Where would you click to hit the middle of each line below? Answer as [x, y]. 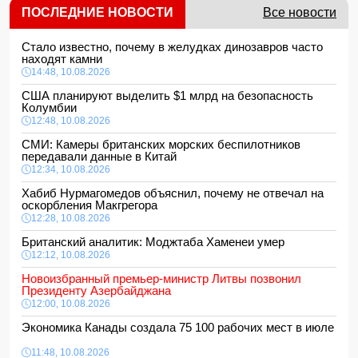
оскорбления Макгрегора [93, 205]
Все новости [300, 12]
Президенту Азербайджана [96, 290]
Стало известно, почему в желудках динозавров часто [172, 47]
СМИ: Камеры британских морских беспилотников [161, 144]
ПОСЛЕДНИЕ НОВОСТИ [97, 12]
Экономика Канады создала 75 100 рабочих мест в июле [178, 327]
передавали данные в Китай [102, 156]
